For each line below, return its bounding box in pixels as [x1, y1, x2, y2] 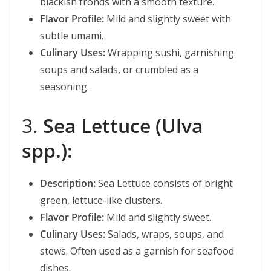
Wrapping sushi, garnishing [105, 46, 234, 59]
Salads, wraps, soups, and [105, 227, 224, 241]
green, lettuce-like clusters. [40, 194, 162, 207]
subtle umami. [40, 29, 103, 42]
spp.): [22, 137, 73, 163]
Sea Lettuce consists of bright [96, 177, 233, 190]
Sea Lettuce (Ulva [43, 113, 203, 139]
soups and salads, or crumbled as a [40, 63, 198, 76]
